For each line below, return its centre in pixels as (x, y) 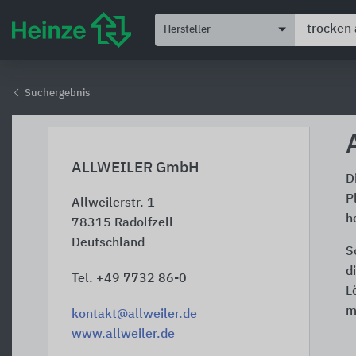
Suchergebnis (56, 93)
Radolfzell (144, 223)
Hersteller (187, 29)
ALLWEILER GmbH (135, 168)
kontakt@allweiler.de (134, 315)
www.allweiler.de (123, 335)
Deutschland (108, 243)
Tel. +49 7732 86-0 (129, 279)
